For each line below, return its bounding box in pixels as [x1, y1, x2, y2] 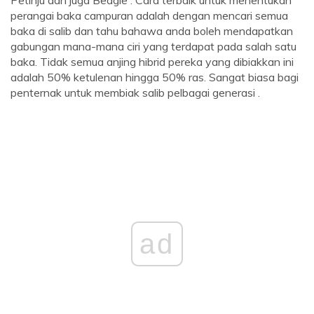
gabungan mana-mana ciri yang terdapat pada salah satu [11, 39, 296, 54]
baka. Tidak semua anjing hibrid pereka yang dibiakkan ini [11, 55, 294, 69]
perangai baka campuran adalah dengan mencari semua [11, 8, 288, 23]
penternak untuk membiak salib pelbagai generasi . [11, 86, 260, 100]
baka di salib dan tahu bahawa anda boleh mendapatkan [11, 24, 293, 39]
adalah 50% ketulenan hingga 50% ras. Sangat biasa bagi [11, 70, 299, 85]
